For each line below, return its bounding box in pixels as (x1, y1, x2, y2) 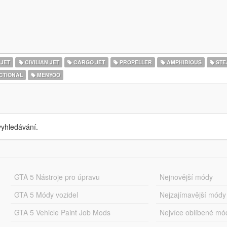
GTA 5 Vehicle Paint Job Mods (14, 207, 110, 217)
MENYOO (35, 71, 61, 79)
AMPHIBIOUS (165, 58, 202, 66)
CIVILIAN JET (23, 58, 59, 66)
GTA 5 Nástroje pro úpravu (14, 172, 100, 182)
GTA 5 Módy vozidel (14, 190, 78, 200)
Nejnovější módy (160, 172, 213, 182)
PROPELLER (118, 58, 152, 66)
